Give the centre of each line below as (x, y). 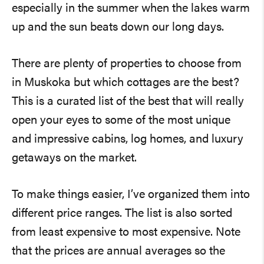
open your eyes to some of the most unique (121, 121)
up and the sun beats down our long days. (118, 27)
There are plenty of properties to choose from (127, 64)
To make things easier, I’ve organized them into (131, 195)
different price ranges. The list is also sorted (68, 214)
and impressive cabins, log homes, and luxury (128, 139)
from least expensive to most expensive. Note (114, 232)
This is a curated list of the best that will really (128, 102)
